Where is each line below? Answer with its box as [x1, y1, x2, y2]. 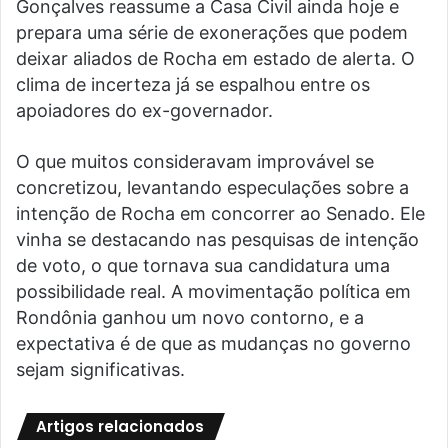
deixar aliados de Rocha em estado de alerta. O [16, 48, 415, 70]
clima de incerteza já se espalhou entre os [16, 74, 370, 96]
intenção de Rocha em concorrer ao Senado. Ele [16, 203, 425, 225]
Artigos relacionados [36, 416, 204, 438]
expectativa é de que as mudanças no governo [16, 333, 411, 355]
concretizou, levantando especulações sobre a [16, 177, 409, 199]
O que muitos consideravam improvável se [16, 151, 374, 173]
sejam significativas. [16, 359, 185, 381]
